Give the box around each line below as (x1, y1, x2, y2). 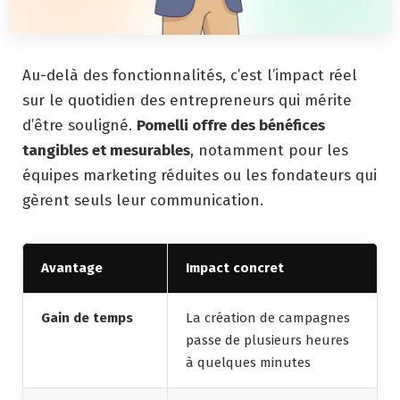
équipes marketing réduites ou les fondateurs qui (22, 165, 377, 185)
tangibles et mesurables (22, 140, 190, 160)
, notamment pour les (190, 140, 348, 160)
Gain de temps (41, 309, 133, 326)
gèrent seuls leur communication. (22, 190, 263, 210)
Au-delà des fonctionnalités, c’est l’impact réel (22, 65, 357, 85)
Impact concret (186, 259, 284, 276)
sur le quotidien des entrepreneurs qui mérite (22, 90, 352, 110)
